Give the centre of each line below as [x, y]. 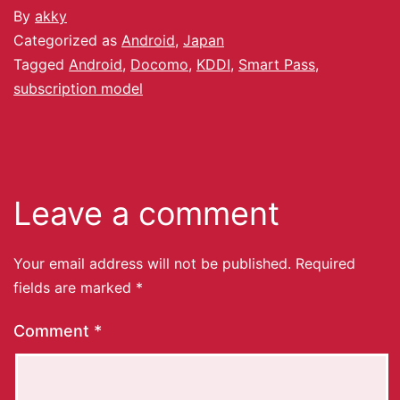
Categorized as [67, 41]
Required [325, 264]
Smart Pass [277, 65]
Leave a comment [146, 214]
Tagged [41, 65]
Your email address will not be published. [152, 264]
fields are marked [75, 288]
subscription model [78, 89]
